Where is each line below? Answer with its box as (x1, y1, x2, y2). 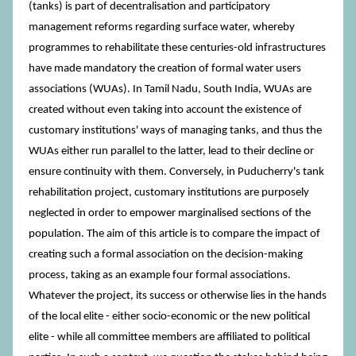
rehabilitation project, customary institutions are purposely (29, 187, 309, 199)
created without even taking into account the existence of (29, 104, 302, 116)
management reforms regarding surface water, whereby (29, 21, 295, 33)
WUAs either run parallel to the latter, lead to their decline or (29, 145, 314, 157)
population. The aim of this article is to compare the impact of (29, 228, 320, 240)
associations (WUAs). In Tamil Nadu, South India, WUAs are (29, 83, 311, 95)
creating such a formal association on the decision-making (29, 249, 303, 261)
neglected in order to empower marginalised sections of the (29, 207, 311, 219)
